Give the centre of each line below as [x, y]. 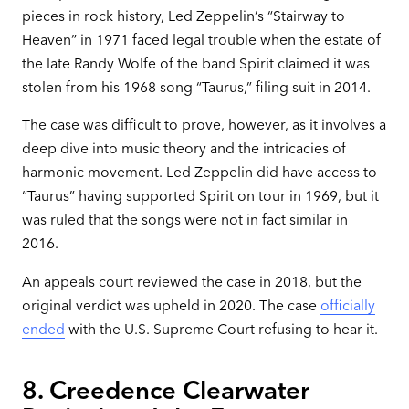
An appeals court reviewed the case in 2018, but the [191, 281]
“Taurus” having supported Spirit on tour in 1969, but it [200, 196]
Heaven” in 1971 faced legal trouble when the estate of [201, 39]
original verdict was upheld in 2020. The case [171, 305]
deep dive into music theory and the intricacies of [184, 149]
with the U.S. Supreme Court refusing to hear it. [221, 329]
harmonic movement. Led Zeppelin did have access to [199, 173]
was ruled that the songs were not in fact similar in [184, 220]
